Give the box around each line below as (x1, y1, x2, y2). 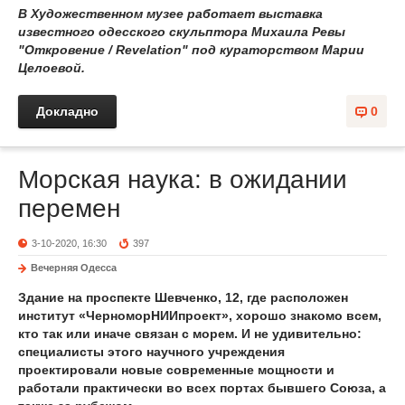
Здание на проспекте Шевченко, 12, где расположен (18, 290, 348, 305)
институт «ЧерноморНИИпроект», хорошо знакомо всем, (18, 308, 381, 323)
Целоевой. (18, 61, 85, 75)
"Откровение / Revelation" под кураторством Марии (18, 42, 364, 57)
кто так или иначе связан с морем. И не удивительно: (18, 326, 362, 341)
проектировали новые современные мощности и (18, 363, 334, 377)
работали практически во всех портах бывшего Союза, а (18, 381, 386, 395)
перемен (18, 194, 120, 222)
